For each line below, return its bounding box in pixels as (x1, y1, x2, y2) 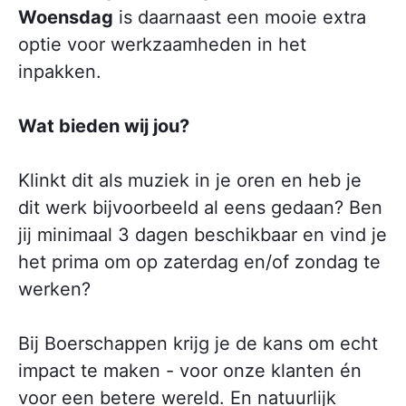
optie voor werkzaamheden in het (18, 33, 306, 55)
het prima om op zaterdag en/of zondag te (18, 250, 381, 273)
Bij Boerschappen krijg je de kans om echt (18, 332, 378, 354)
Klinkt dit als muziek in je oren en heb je (18, 169, 362, 191)
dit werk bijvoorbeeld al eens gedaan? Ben (18, 196, 382, 218)
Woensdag (18, 5, 113, 28)
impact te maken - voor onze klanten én (18, 359, 362, 382)
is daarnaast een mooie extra (113, 5, 366, 28)
